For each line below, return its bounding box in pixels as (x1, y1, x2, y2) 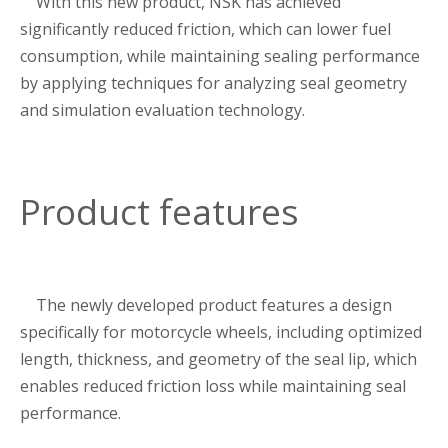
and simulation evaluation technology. (20, 99, 305, 122)
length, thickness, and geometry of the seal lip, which (20, 347, 417, 370)
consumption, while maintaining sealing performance (20, 45, 420, 68)
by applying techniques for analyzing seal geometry (20, 72, 407, 95)
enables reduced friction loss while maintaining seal (20, 374, 406, 397)
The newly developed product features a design (36, 293, 392, 316)
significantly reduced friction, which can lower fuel (20, 18, 391, 41)
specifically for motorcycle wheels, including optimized (20, 320, 422, 343)
